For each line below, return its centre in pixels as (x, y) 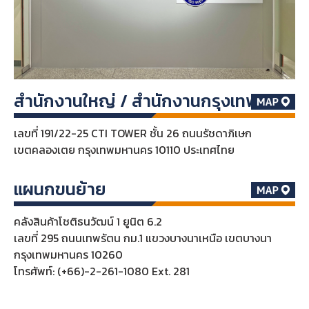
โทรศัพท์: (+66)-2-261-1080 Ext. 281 (101, 271)
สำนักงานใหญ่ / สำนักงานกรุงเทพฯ (141, 100)
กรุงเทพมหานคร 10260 (68, 254)
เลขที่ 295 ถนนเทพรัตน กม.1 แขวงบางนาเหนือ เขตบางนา (142, 238)
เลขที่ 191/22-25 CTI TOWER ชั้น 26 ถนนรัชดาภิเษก (132, 133)
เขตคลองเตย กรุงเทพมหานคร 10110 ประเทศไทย (124, 149)
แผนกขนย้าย (60, 189)
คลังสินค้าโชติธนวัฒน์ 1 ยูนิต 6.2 (88, 221)
